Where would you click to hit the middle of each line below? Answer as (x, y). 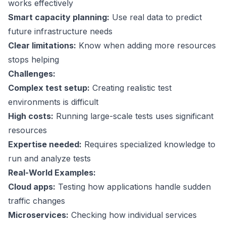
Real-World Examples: (52, 173)
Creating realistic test (131, 88)
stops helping (34, 60)
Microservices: (38, 215)
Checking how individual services (133, 215)
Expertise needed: (45, 145)
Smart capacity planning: (59, 17)
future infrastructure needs (60, 32)
